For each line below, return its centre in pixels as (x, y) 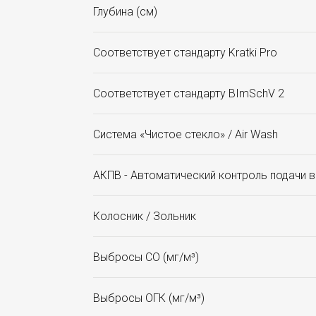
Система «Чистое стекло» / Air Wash (186, 135)
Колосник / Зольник (145, 217)
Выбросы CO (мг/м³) (146, 257)
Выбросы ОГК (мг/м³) (149, 298)
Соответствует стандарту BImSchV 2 (189, 94)
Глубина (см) (125, 12)
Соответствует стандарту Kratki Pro (185, 53)
